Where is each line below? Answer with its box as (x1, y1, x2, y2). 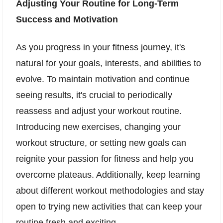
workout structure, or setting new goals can (16, 137, 186, 148)
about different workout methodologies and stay (16, 185, 204, 196)
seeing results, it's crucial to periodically (16, 90, 172, 100)
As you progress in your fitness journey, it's (16, 42, 185, 52)
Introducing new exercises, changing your (16, 121, 181, 132)
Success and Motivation (16, 14, 118, 24)
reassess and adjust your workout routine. (16, 106, 182, 116)
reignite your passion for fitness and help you (16, 153, 194, 164)
